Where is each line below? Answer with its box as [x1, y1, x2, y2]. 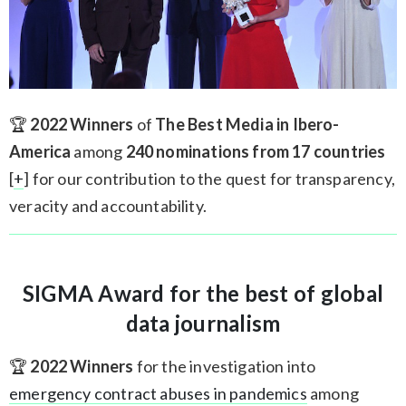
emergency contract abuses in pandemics [9, 382, 307, 403]
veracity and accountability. [9, 195, 208, 216]
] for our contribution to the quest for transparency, [24, 168, 395, 188]
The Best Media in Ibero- [155, 113, 340, 134]
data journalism [125, 309, 281, 336]
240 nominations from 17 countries [125, 140, 386, 161]
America [9, 140, 72, 161]
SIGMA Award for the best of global [22, 279, 384, 306]
